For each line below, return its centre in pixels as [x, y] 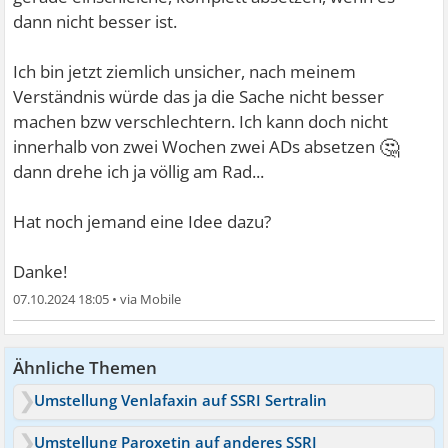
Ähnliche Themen [85, 368]
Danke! [40, 272]
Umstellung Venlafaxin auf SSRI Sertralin [181, 400]
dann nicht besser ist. [95, 22]
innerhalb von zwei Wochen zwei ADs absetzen [196, 147]
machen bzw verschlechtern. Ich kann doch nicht [201, 122]
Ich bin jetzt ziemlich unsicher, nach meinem [185, 72]
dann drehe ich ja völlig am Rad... [139, 172]
